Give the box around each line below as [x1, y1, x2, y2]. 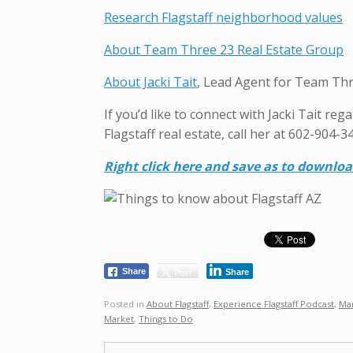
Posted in [104, 297, 147, 310]
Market [104, 312, 134, 325]
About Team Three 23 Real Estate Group [104, 41, 344, 59]
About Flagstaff [147, 297, 209, 310]
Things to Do [139, 312, 193, 325]
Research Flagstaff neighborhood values [104, 9, 343, 27]
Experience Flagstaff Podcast [214, 297, 334, 310]
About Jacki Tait [104, 73, 197, 91]
